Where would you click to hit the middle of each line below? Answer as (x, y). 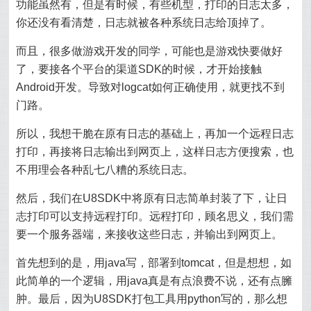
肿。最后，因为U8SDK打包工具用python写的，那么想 (152, 299)
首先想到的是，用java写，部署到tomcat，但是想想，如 (154, 263)
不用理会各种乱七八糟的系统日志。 (105, 170)
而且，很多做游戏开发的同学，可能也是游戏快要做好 (150, 51)
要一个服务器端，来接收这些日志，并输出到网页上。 (150, 234)
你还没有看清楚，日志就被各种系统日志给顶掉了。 (144, 23)
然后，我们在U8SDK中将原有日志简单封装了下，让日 (152, 198)
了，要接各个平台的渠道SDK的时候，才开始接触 (139, 69)
